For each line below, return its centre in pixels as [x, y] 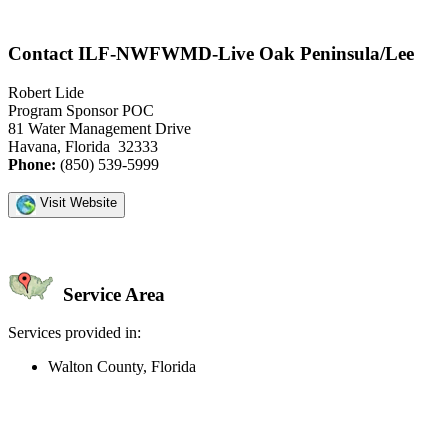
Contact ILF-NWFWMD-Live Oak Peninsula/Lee [211, 54]
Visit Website [76, 202]
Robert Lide [46, 92]
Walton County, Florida [122, 367]
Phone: [32, 164]
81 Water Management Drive [99, 128]
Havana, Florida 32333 [83, 146]
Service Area [111, 294]
